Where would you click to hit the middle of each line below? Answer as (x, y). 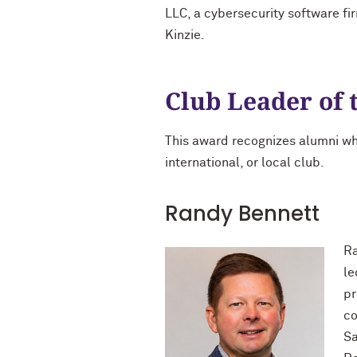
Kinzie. (185, 35)
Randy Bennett (242, 214)
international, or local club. (245, 163)
